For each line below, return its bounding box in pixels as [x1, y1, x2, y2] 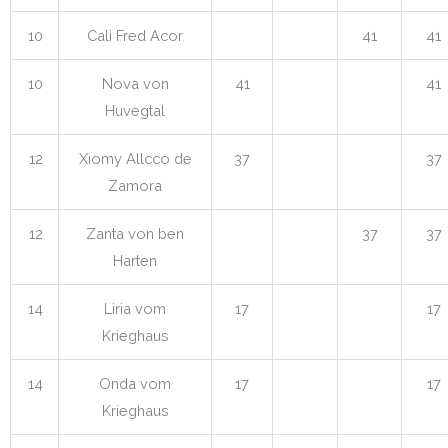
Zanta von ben [86, 224, 184, 242]
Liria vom [104, 299, 166, 317]
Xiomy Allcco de [78, 149, 192, 167]
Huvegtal [105, 101, 165, 119]
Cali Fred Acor [87, 26, 183, 44]
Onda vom [99, 374, 171, 392]
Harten [113, 251, 157, 269]
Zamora [108, 176, 162, 194]
